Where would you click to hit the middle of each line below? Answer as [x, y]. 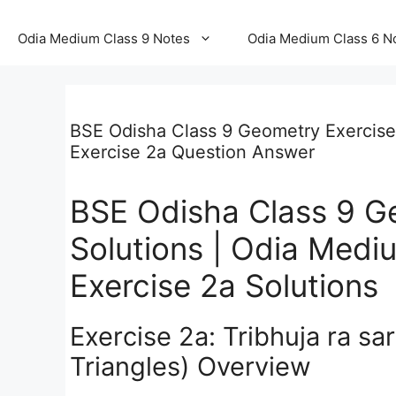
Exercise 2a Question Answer [192, 152]
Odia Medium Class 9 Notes [104, 38]
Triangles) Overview [190, 366]
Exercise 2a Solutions [224, 286]
